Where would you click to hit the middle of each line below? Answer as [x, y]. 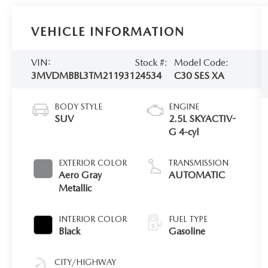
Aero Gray [80, 175]
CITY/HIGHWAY [86, 262]
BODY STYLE [79, 106]
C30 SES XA [199, 76]
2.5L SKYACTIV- [202, 119]
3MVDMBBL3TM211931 [83, 76]
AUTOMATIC [197, 175]
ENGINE [184, 106]
